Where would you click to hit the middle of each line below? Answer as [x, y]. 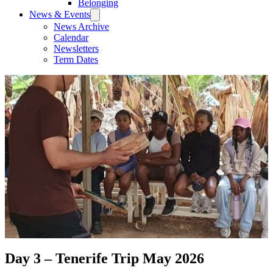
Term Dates [76, 59]
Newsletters [76, 48]
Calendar [71, 37]
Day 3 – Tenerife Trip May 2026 [105, 259]
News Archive [81, 26]
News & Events [60, 14]
